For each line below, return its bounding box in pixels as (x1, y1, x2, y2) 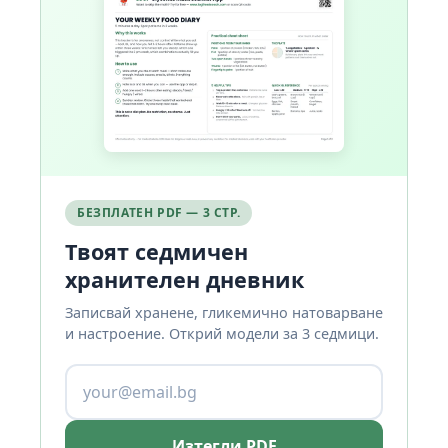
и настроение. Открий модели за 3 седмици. (65, 324, 379, 344)
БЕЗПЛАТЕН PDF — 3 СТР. (77, 204, 241, 222)
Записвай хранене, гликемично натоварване (65, 303, 383, 323)
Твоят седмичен (65, 237, 248, 267)
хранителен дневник (65, 265, 304, 295)
